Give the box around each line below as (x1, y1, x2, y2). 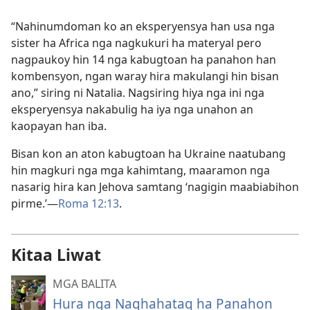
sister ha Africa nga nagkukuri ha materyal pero (11, 35, 262, 51)
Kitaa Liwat (11, 244, 101, 266)
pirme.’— (11, 196, 58, 211)
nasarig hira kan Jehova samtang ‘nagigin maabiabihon (11, 179, 299, 194)
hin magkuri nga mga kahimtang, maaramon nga (11, 163, 270, 178)
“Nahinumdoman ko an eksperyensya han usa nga (11, 19, 275, 34)
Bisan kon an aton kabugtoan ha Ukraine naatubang (11, 146, 286, 161)
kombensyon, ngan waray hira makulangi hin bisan (11, 69, 279, 84)
